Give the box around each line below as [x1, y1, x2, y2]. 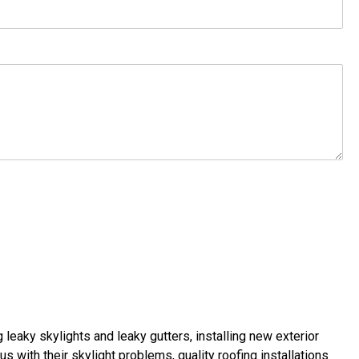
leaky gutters [117, 329, 190, 344]
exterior [276, 329, 319, 344]
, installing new [190, 329, 276, 344]
